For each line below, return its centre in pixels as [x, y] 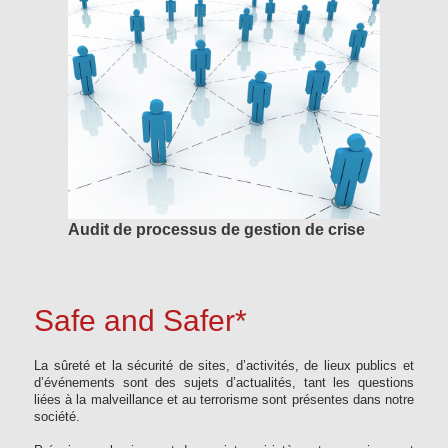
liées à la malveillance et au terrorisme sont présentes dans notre [224, 399]
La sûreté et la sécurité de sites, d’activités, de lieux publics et [224, 365]
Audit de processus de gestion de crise [216, 229]
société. [59, 416]
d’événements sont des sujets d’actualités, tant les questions [224, 382]
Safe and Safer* [140, 320]
